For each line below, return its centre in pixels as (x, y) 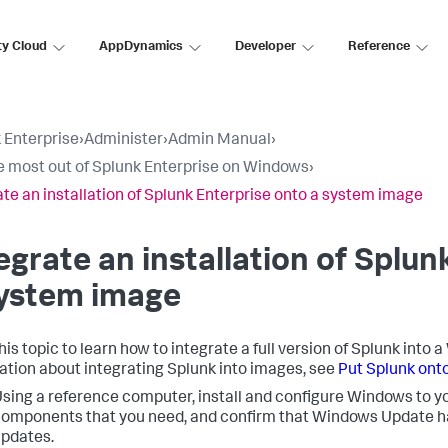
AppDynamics (141, 47)
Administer (123, 141)
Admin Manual (219, 141)
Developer (265, 47)
